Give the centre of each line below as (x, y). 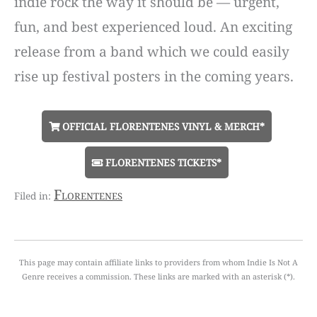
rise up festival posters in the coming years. (154, 76)
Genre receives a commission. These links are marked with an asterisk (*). (158, 276)
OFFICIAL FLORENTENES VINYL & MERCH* (162, 127)
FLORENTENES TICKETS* (162, 163)
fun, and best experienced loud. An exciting (153, 27)
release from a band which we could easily (152, 51)
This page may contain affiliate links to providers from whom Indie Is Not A (158, 262)
